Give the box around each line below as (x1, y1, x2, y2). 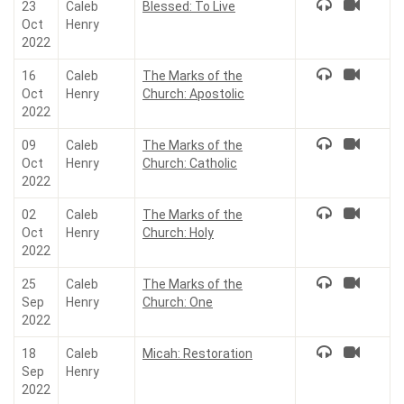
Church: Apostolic (142, 87, 244, 101)
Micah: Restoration (142, 346, 252, 361)
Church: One (142, 295, 213, 309)
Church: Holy (142, 225, 214, 240)
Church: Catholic (142, 156, 237, 170)
